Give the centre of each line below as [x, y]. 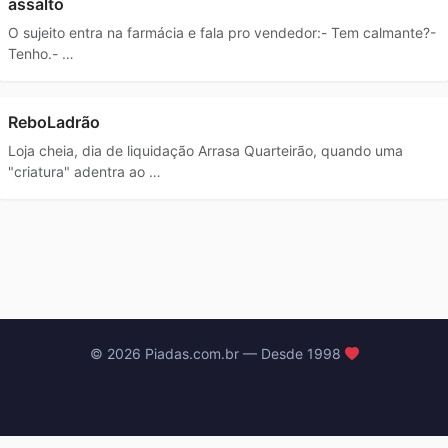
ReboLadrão [54, 121]
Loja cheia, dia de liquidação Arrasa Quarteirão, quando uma [205, 150]
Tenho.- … [41, 53]
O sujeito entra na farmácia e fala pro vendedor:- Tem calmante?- [222, 32]
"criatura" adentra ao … [84, 171]
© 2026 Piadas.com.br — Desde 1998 [217, 353]
